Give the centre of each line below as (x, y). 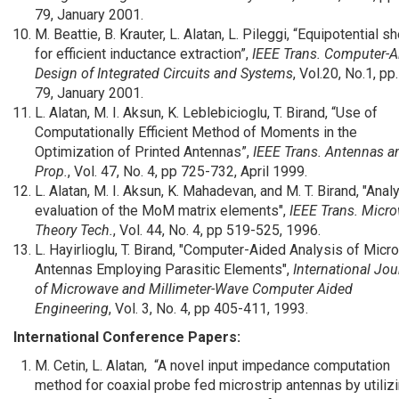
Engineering (72, 309)
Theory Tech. (74, 230)
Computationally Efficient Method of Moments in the (196, 132)
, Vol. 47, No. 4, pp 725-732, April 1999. (187, 171)
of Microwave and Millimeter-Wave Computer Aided (194, 289)
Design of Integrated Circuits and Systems (164, 73)
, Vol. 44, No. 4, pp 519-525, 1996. (217, 230)
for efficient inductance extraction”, (143, 54)
